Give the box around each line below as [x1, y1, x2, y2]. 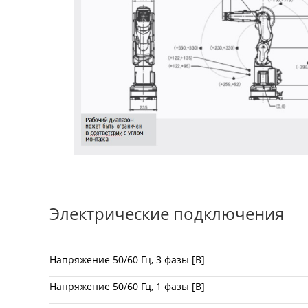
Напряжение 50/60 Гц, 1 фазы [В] [49, 279, 205, 293]
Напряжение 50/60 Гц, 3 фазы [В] [49, 252, 205, 266]
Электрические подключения [49, 201, 284, 225]
